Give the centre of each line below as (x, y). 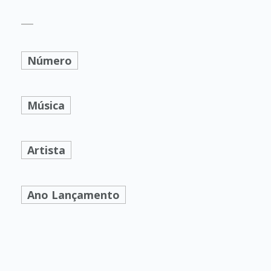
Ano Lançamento (73, 195)
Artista (46, 150)
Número (49, 60)
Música (46, 105)
